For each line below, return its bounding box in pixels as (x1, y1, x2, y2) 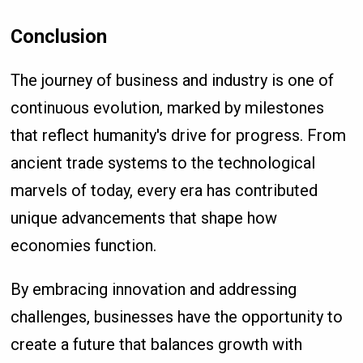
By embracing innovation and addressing (11, 279, 297, 299)
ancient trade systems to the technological (11, 152, 316, 173)
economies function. (11, 235, 157, 255)
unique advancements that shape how (11, 207, 278, 228)
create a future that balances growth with (11, 334, 303, 354)
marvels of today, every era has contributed (11, 180, 318, 200)
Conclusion (11, 24, 108, 48)
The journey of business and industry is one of (11, 70, 335, 90)
